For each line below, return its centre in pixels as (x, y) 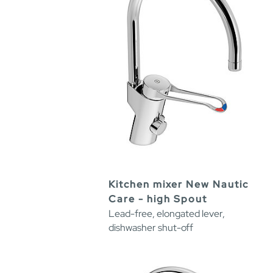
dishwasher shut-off (151, 228)
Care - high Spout (158, 199)
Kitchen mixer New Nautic (179, 185)
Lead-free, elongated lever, (167, 214)
